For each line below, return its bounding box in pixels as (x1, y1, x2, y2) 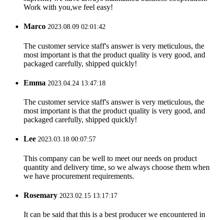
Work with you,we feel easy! (24, 3, 113, 12)
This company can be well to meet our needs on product (24, 154, 197, 163)
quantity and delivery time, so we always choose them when (24, 163, 210, 171)
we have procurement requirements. (24, 171, 134, 180)
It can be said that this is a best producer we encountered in (24, 210, 205, 219)
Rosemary (24, 191, 57, 199)
